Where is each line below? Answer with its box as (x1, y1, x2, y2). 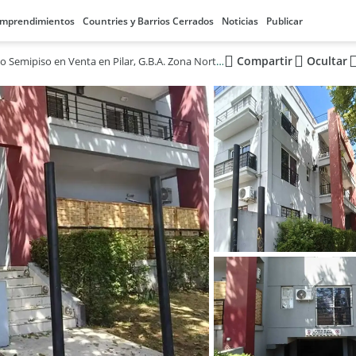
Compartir (236, 53, 292, 68)
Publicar (266, 14, 303, 28)
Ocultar (306, 53, 347, 68)
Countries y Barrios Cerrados (83, 14, 214, 28)
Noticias (222, 14, 258, 28)
